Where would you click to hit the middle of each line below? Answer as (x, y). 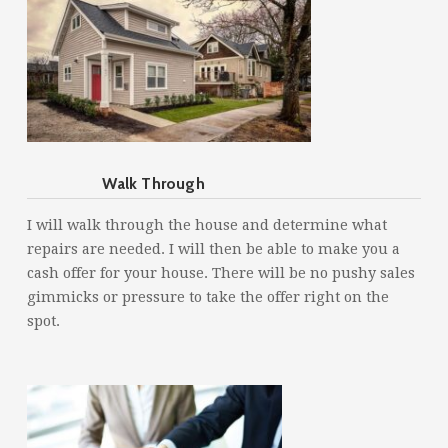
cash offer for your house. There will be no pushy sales (220, 272)
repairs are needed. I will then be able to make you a (213, 248)
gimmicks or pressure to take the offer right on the (207, 296)
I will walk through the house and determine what (206, 224)
